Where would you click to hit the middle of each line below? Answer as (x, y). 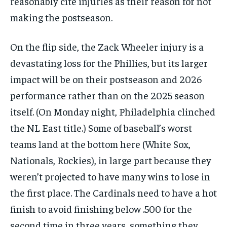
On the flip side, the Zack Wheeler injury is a (107, 46)
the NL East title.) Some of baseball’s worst (101, 127)
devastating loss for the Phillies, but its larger (109, 62)
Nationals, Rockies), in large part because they (111, 160)
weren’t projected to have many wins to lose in (110, 176)
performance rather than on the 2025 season (107, 95)
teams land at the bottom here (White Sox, (100, 143)
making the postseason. (61, 17)
